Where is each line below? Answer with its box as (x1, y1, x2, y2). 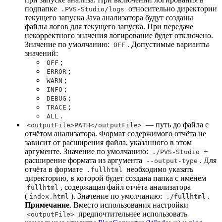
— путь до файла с (144, 120, 209, 129)
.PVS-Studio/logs (61, 5, 124, 13)
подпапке (25, 4, 59, 13)
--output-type (146, 157, 198, 165)
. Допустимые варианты (127, 40, 209, 49)
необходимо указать (124, 165, 193, 173)
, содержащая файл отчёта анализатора (60, 182, 191, 191)
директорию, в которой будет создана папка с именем (25, 173, 206, 182)
